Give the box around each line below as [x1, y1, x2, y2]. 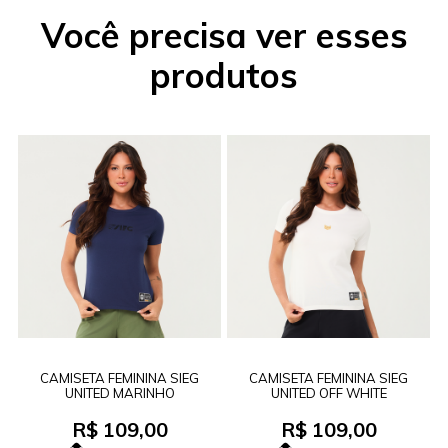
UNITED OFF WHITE [270, 385, 387, 402]
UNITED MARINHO [64, 385, 175, 402]
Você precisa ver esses [40, 14, 408, 58]
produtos [150, 54, 298, 98]
